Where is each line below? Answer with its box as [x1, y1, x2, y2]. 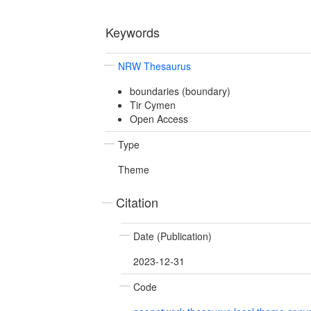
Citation [116, 192, 158, 211]
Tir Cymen [129, 97, 176, 112]
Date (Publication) [133, 228, 212, 243]
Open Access [129, 111, 188, 126]
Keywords [106, 22, 160, 41]
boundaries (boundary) [129, 83, 230, 98]
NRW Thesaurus [118, 58, 191, 73]
